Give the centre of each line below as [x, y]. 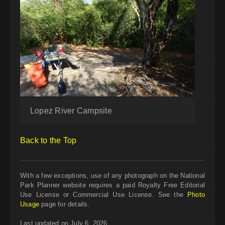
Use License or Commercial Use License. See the [104, 195]
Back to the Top [48, 141]
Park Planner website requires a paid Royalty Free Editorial [113, 185]
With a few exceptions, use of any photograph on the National [113, 176]
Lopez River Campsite [71, 111]
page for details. [64, 204]
